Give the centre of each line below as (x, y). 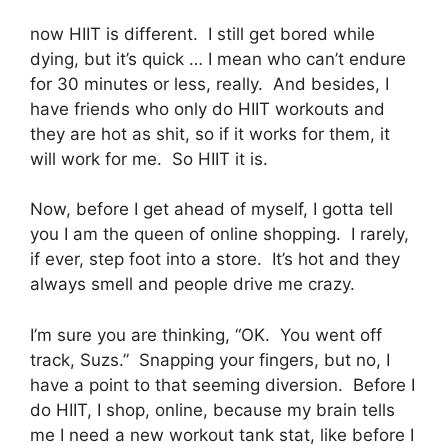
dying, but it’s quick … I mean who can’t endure (218, 58)
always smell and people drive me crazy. (192, 284)
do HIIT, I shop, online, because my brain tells (212, 409)
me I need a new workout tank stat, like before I (222, 434)
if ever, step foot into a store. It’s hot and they (215, 259)
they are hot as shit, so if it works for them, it (210, 133)
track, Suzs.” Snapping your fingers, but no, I (210, 359)
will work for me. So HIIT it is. (149, 158)
